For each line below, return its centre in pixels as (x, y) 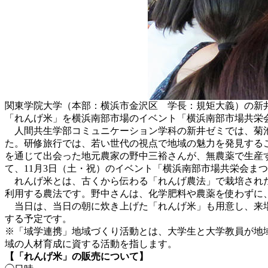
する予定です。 (38, 218)
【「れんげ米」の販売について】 (77, 256)
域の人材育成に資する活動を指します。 (91, 243)
